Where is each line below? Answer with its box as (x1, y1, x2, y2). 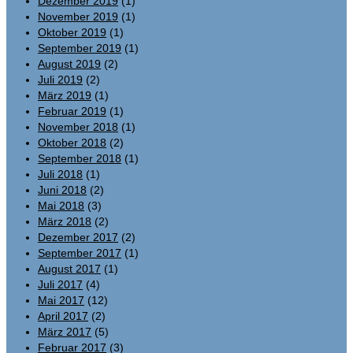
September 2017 (38, 246, 121, 259)
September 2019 (38, 41, 121, 54)
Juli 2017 (38, 277, 83, 291)
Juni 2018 (38, 183, 87, 196)
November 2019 (38, 9, 118, 23)
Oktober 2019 (38, 25, 106, 39)
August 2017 (38, 262, 101, 275)
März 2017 (38, 325, 91, 338)
